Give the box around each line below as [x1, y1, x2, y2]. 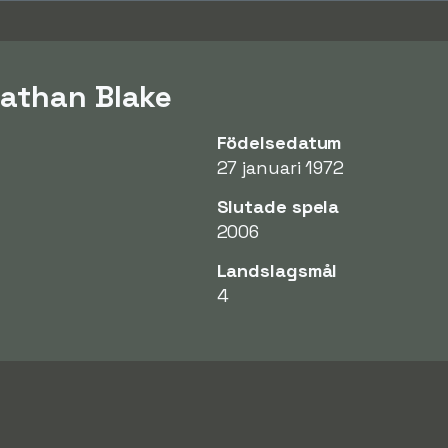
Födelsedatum [216, 130, 342, 154]
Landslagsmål [216, 258, 338, 282]
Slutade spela [216, 194, 340, 218]
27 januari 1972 [216, 155, 344, 179]
